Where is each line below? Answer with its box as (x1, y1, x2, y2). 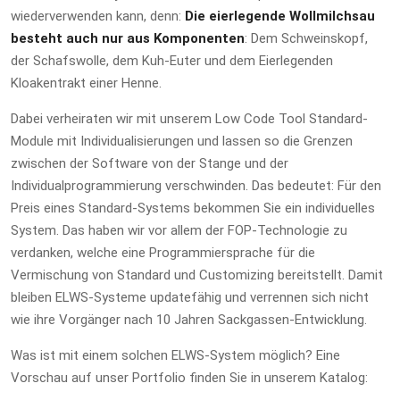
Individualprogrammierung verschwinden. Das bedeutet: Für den (11, 178, 381, 195)
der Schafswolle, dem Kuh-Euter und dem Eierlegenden (11, 53, 333, 70)
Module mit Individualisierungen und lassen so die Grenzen (11, 133, 353, 150)
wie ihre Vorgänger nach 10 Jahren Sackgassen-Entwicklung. (11, 312, 367, 329)
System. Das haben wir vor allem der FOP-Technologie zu (11, 222, 347, 239)
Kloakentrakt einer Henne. (11, 75, 162, 92)
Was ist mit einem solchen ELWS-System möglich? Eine (11, 347, 340, 364)
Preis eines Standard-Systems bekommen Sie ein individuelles (11, 200, 375, 217)
